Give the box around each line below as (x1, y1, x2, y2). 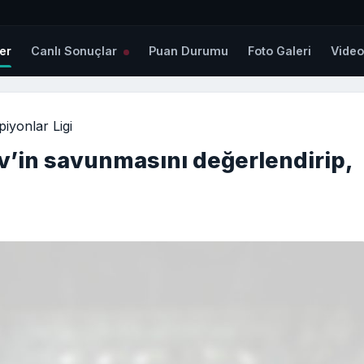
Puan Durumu (149, 44, 229, 58)
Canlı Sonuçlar (31, 44, 121, 58)
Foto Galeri (248, 44, 312, 58)
